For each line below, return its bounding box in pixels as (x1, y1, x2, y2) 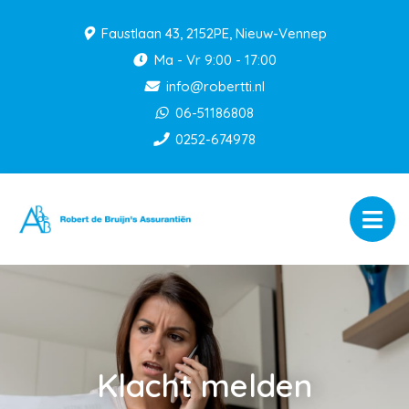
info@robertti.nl (163, 78, 265, 95)
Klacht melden (97, 365, 312, 405)
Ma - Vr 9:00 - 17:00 (151, 51, 277, 68)
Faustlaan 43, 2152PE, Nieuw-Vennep (97, 25, 327, 42)
